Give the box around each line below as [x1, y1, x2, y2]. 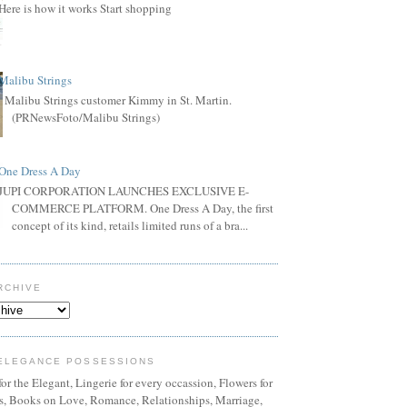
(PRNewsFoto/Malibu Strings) [12, 108, 161, 125]
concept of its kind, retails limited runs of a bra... [12, 216, 249, 233]
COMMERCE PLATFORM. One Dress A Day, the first [12, 199, 274, 216]
